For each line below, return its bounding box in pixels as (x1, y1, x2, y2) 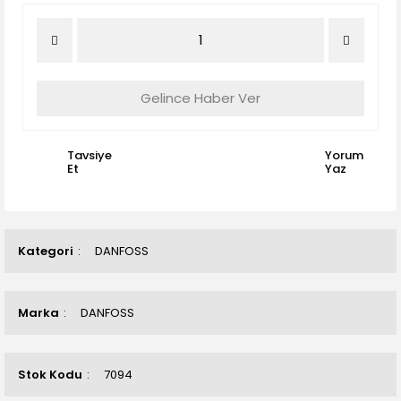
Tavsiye (67, 147, 112, 164)
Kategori (18, 243, 73, 260)
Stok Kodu (18, 366, 82, 383)
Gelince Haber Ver (141, 89, 260, 107)
